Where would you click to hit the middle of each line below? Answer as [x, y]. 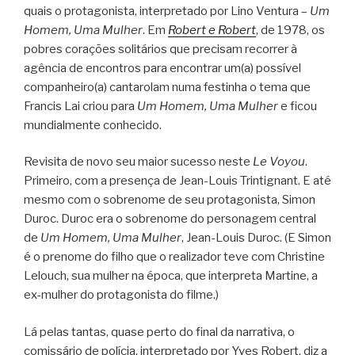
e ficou [298, 106]
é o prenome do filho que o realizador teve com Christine [174, 257]
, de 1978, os [290, 30]
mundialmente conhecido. [93, 125]
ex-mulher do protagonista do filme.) [121, 295]
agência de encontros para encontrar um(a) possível [162, 68]
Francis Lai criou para [80, 106]
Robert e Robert [212, 30]
